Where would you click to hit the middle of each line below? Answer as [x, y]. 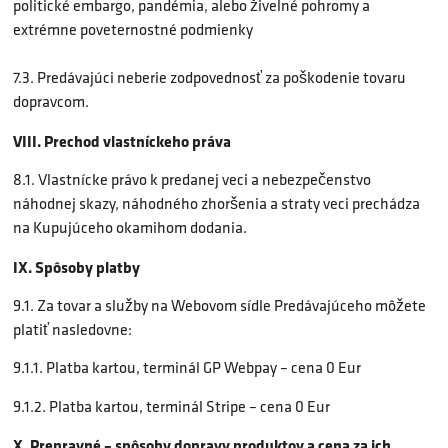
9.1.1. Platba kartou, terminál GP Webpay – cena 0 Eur [187, 368]
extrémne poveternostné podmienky [133, 30]
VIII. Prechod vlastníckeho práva [122, 140]
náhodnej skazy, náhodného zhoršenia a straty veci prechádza [216, 204]
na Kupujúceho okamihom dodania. [130, 228]
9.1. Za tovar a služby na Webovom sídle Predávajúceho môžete [219, 305]
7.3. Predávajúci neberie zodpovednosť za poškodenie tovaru [209, 78]
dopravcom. [51, 102]
